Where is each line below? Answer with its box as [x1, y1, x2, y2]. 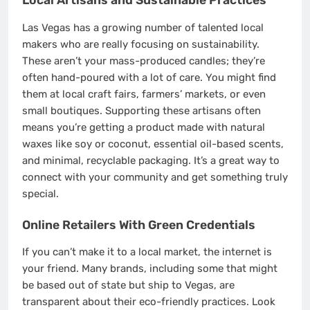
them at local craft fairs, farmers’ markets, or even [22, 88, 266, 101]
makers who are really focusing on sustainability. [22, 38, 259, 51]
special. [22, 188, 59, 201]
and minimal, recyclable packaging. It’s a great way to [22, 154, 280, 167]
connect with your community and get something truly [22, 171, 288, 184]
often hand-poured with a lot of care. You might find [22, 71, 276, 84]
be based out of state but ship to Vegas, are [22, 279, 235, 292]
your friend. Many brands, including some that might [22, 262, 277, 275]
